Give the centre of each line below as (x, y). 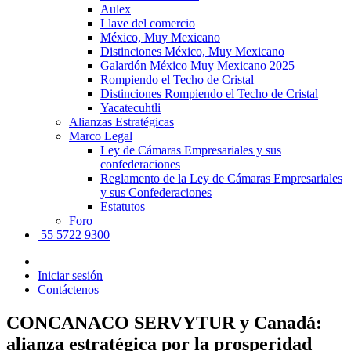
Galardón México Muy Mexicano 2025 (197, 65)
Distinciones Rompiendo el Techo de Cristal (209, 93)
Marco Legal (101, 136)
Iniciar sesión (70, 275)
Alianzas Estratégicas (121, 121)
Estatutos (123, 206)
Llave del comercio (148, 23)
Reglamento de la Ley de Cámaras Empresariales (221, 178)
